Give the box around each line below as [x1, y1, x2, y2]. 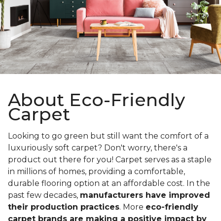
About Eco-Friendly [8, 89, 185, 111]
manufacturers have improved [80, 190, 210, 200]
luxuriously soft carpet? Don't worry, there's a [8, 143, 187, 153]
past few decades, [8, 190, 80, 200]
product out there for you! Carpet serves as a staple [8, 155, 212, 165]
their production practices [8, 202, 119, 212]
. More [119, 202, 146, 212]
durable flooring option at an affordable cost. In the [8, 179, 210, 188]
